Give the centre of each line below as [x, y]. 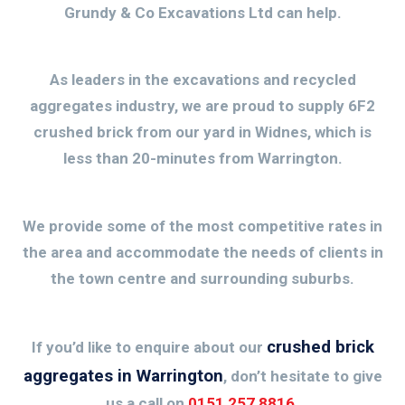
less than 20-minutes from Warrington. [202, 158]
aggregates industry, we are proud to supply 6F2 [202, 106]
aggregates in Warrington [123, 376]
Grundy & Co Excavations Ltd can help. [202, 12]
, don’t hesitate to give [302, 376]
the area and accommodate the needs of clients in [202, 252]
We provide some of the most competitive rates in [202, 226]
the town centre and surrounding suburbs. [202, 278]
